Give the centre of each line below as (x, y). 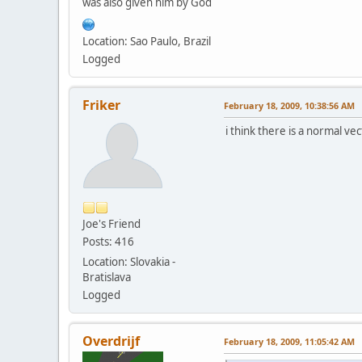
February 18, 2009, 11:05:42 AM (289, 342)
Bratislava (107, 278)
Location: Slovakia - (129, 262)
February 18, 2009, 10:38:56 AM (289, 106)
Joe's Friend (112, 224)
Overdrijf (111, 341)
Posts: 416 (108, 242)
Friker (101, 105)
